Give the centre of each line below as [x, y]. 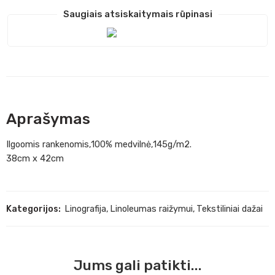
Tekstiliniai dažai [230, 208]
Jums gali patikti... [137, 265]
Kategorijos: [33, 208]
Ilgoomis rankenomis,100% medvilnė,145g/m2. [99, 144]
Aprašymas [48, 118]
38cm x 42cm [35, 158]
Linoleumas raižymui [151, 208]
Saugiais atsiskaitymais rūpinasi [137, 14]
